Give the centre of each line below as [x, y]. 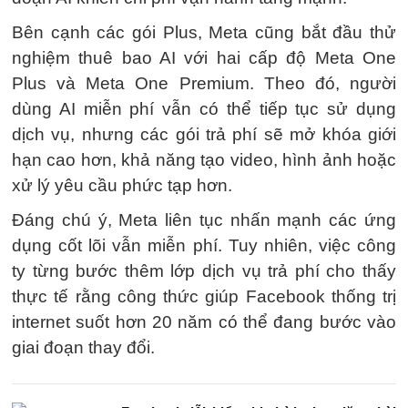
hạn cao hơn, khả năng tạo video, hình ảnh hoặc [204, 160]
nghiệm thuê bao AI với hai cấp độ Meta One [204, 58]
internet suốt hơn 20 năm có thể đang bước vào [204, 322]
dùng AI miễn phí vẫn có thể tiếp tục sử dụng [204, 109]
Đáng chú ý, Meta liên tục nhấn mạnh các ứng [204, 220]
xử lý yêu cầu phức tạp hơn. [122, 185]
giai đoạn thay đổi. [83, 347]
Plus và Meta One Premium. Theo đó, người [204, 83]
